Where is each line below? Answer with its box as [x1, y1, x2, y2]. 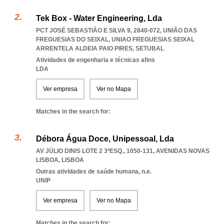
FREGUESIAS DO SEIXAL [36, 36, 108, 43]
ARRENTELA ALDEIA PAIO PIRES [36, 45, 132, 52]
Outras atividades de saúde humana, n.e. [36, 168, 151, 175]
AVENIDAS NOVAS [156, 147, 209, 154]
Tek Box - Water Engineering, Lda [36, 14, 162, 22]
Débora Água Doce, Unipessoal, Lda [36, 134, 174, 143]
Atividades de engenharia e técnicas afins [36, 56, 155, 63]
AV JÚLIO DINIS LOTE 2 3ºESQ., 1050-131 [36, 147, 153, 154]
